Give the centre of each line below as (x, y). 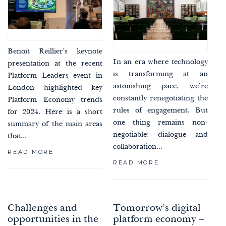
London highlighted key (55, 88)
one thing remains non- (160, 123)
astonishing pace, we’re (160, 87)
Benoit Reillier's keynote (55, 52)
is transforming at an (160, 75)
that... (17, 137)
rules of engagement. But (160, 111)
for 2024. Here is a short (55, 112)
